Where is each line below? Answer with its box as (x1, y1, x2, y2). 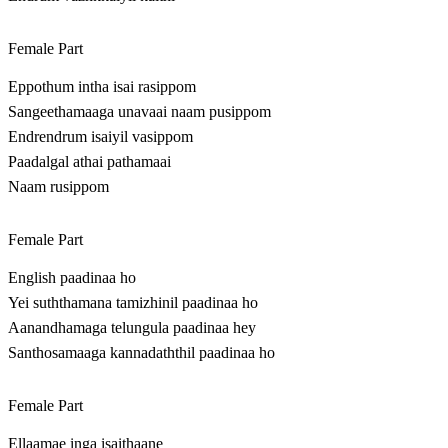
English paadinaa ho (8, 269, 136, 287)
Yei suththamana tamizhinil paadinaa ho (8, 294, 258, 312)
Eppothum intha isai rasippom (8, 78, 196, 96)
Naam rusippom (8, 178, 109, 196)
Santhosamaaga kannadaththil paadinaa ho (8, 344, 275, 362)
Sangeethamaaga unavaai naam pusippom (8, 103, 271, 121)
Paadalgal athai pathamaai (8, 153, 171, 171)
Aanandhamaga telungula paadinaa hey (8, 319, 256, 337)
